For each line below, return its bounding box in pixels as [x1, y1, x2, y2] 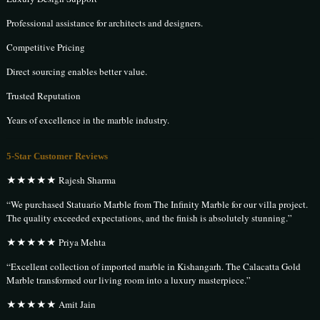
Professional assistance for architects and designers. [6, 16, 204, 29]
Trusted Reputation [6, 89, 81, 102]
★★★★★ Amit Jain [6, 297, 96, 311]
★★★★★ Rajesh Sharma [6, 173, 116, 186]
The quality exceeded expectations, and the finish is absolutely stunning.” [6, 211, 293, 224]
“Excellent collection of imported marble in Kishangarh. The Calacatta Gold [6, 259, 301, 273]
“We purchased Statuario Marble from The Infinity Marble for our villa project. [6, 197, 309, 211]
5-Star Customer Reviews [6, 150, 109, 161]
